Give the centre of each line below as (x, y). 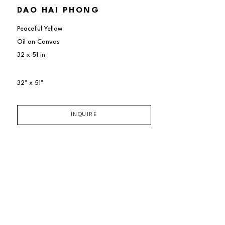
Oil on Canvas (38, 42)
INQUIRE (84, 115)
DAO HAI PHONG (58, 10)
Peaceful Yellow (39, 29)
